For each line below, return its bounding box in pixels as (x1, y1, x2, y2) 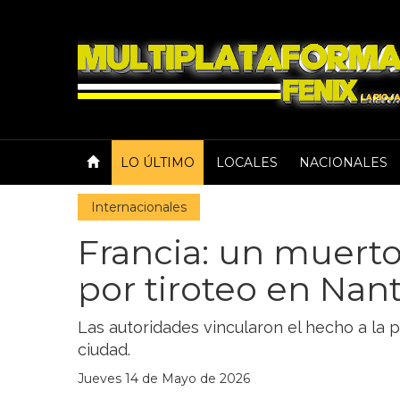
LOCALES (216, 154, 278, 171)
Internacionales (91, 199, 187, 215)
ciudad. (78, 340, 130, 359)
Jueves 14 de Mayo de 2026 (78, 371, 250, 387)
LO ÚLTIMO (121, 154, 195, 171)
